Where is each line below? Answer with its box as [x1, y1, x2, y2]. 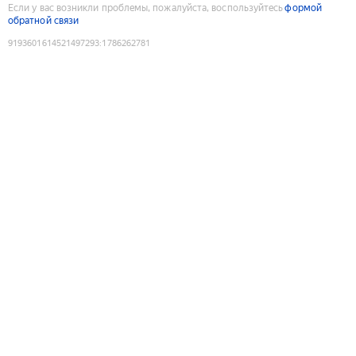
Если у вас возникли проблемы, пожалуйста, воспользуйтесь [8, 2, 284, 14]
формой [284, 2, 322, 14]
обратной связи [8, 14, 79, 26]
